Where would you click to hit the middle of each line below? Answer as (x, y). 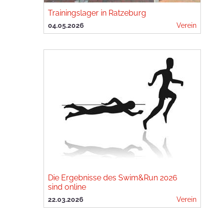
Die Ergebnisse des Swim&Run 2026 (113, 178)
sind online (67, 187)
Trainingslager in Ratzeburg (97, 13)
